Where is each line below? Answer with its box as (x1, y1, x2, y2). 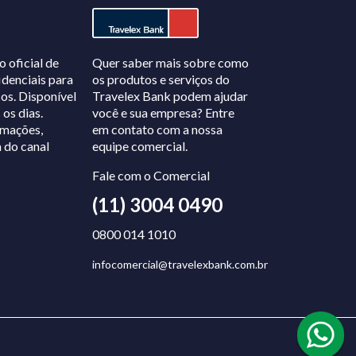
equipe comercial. (91, 137, 188, 153)
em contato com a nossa (91, 121, 222, 137)
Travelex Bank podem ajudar (91, 87, 248, 103)
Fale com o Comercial (91, 167, 210, 183)
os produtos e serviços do (91, 71, 230, 87)
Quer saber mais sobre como (91, 54, 249, 70)
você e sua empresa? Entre (91, 104, 234, 120)
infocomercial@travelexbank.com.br (91, 257, 268, 271)
